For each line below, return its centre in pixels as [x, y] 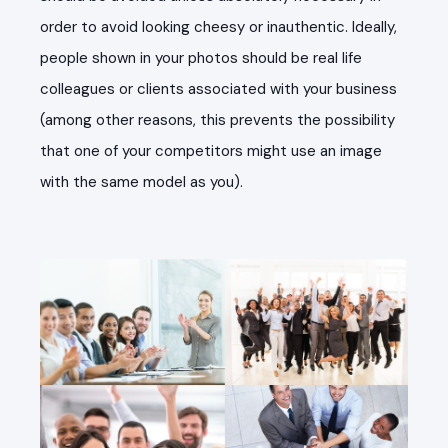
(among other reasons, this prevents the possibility [217, 120]
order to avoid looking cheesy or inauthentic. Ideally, [218, 27]
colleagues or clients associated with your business [218, 89]
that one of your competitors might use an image [211, 151]
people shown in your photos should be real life [201, 58]
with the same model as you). [141, 182]
